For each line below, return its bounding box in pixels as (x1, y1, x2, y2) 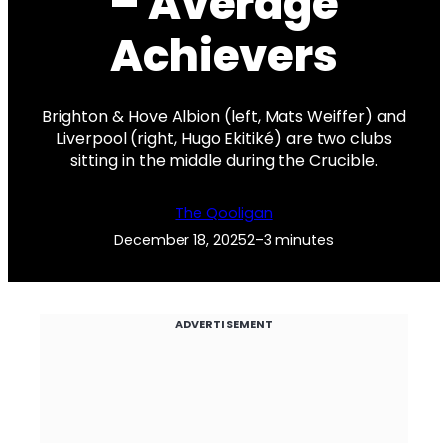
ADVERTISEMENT (174, 315, 274, 332)
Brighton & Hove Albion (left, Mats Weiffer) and (41, 104, 407, 128)
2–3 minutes (246, 229, 334, 250)
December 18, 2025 (113, 229, 247, 250)
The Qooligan (175, 202, 273, 223)
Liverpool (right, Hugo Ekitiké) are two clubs (56, 126, 392, 150)
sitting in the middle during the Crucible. (70, 148, 378, 172)
